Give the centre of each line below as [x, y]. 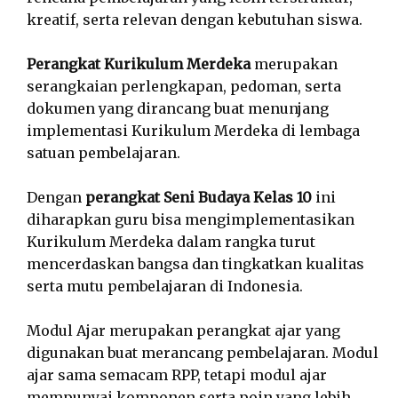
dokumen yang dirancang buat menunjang [178, 108]
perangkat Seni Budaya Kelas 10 [199, 197]
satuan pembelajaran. [103, 153]
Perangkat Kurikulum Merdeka [139, 64]
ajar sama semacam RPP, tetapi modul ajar [177, 375]
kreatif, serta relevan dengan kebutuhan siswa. [195, 20]
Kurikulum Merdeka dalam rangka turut [171, 242]
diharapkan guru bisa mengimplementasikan [191, 219]
